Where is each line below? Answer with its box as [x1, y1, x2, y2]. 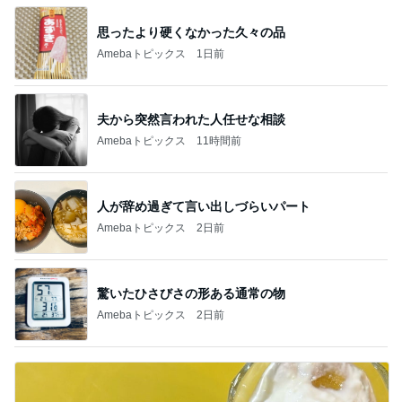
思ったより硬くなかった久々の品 [97, 24, 285, 39]
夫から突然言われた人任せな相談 [97, 111, 285, 127]
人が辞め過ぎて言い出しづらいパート [97, 198, 310, 214]
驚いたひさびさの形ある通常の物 [97, 285, 285, 301]
